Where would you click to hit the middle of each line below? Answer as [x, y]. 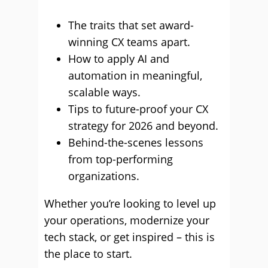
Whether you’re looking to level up [130, 203]
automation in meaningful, [135, 75]
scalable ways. [104, 92]
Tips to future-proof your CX [138, 109]
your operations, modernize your [127, 220]
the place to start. [88, 254]
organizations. [104, 176]
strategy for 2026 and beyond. [143, 126]
